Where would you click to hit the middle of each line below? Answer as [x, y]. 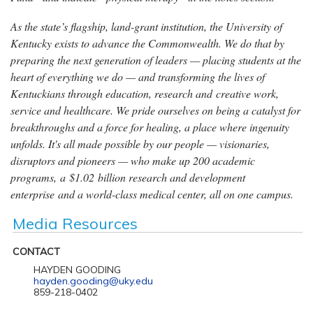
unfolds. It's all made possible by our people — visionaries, [140, 143]
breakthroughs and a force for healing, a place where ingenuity [150, 126]
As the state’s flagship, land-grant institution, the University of [146, 26]
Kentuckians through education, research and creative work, [145, 93]
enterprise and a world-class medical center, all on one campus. [152, 194]
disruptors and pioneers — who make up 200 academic [133, 160]
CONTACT [36, 251]
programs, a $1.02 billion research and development [128, 177]
